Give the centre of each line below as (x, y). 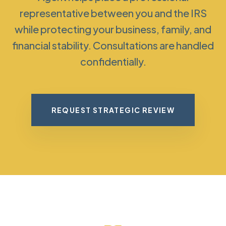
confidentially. (113, 61)
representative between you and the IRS (113, 13)
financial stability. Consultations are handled (113, 45)
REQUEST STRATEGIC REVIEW (113, 110)
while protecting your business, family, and (113, 29)
